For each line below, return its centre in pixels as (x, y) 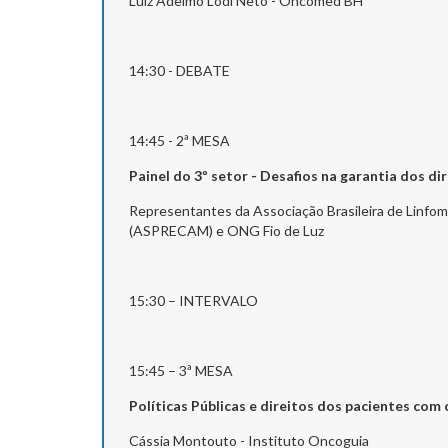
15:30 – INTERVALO (250, 300)
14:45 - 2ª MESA (179, 140)
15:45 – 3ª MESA (200, 370)
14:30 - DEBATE (227, 70)
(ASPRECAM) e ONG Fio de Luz (226, 230)
